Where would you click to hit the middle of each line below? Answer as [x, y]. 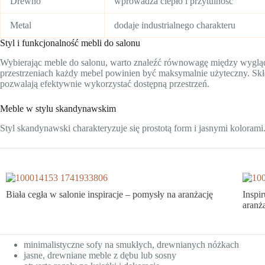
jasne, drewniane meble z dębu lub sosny [100, 256]
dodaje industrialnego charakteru [175, 25]
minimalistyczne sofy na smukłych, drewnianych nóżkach [131, 245]
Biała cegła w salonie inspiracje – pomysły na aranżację [109, 195]
